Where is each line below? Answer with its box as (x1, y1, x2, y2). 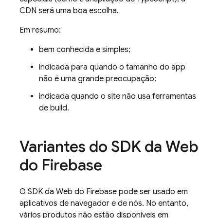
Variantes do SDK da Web (19, 137, 199, 156)
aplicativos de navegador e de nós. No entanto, (19, 199, 188, 208)
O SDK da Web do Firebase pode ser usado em (19, 187, 188, 197)
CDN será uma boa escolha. (19, 6, 119, 16)
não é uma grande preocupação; (39, 74, 156, 84)
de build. (39, 103, 69, 113)
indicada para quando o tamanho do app (39, 62, 185, 72)
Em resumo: (19, 25, 61, 35)
